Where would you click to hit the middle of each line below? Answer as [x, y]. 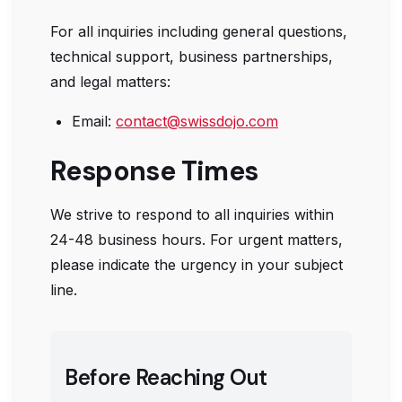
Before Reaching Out [166, 377]
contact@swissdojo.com [197, 121]
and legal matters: [110, 82]
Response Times [154, 171]
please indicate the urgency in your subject [197, 265]
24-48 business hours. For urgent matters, [197, 240]
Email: [94, 121]
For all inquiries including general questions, [199, 31]
